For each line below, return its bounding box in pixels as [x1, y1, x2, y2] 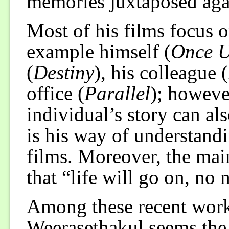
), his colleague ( [94, 61, 228, 84]
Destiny [33, 61, 94, 84]
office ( [26, 82, 84, 105]
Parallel [84, 82, 150, 105]
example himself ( [26, 40, 171, 63]
